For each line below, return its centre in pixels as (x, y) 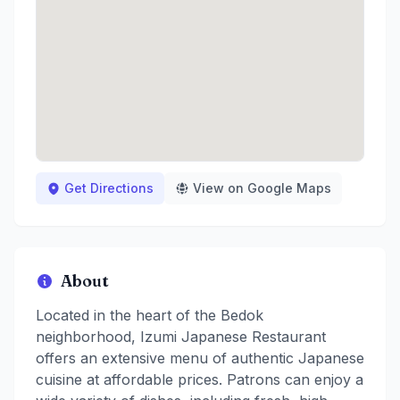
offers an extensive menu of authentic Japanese (200, 358)
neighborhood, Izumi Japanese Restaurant (181, 337)
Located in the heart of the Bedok (150, 316)
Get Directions (109, 188)
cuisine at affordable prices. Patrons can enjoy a (200, 380)
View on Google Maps (262, 188)
